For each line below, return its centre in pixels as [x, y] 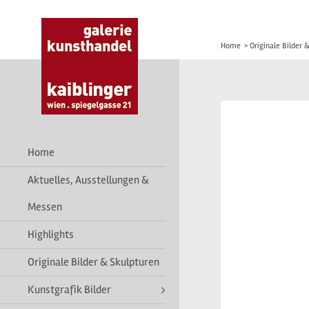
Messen [45, 207]
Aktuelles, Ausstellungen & [88, 180]
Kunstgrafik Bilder [69, 290]
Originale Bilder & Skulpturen [93, 262]
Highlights [51, 235]
